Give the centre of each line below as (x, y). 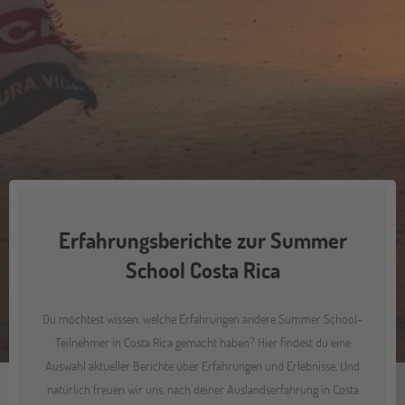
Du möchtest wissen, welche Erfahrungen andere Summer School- (202, 318)
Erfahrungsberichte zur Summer (202, 240)
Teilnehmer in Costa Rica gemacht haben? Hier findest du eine (202, 342)
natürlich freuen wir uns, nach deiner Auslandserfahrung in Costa (202, 389)
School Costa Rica (202, 269)
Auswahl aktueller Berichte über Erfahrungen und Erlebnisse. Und (202, 365)
